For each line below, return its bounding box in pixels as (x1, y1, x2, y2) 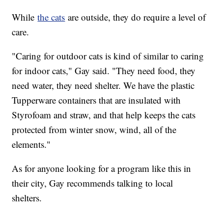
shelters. (12, 191, 45, 204)
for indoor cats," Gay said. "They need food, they (12, 64, 196, 77)
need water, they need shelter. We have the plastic (12, 79, 195, 91)
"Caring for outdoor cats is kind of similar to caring (12, 49, 204, 62)
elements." (12, 137, 51, 150)
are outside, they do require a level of (65, 10, 206, 23)
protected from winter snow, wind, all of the (12, 123, 177, 136)
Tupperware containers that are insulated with (12, 93, 181, 106)
